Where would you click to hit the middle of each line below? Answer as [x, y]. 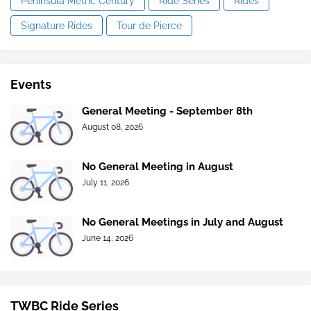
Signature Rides [57, 25]
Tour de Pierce [149, 25]
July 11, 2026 [106, 183]
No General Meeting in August [158, 167]
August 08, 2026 [112, 127]
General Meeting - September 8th [167, 111]
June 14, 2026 [108, 238]
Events [31, 85]
